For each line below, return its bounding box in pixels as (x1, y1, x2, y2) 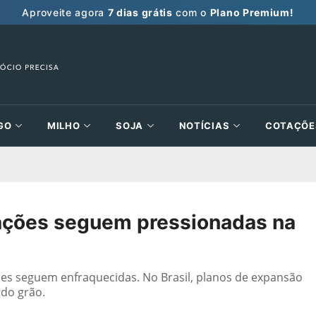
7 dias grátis (107, 6, 173, 18)
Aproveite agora (22, 6, 108, 18)
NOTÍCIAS (178, 120, 230, 131)
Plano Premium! (209, 6, 294, 18)
